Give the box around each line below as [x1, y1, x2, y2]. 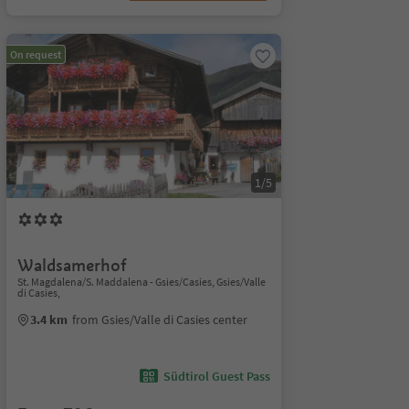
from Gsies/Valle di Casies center [71, 311, 247, 328]
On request [9, 47, 61, 61]
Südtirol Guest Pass [163, 368, 270, 384]
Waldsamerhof [16, 255, 127, 276]
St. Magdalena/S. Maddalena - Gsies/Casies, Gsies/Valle [16, 275, 266, 288]
